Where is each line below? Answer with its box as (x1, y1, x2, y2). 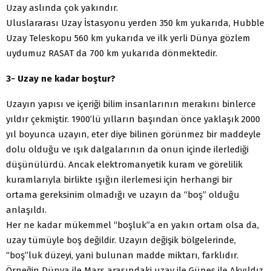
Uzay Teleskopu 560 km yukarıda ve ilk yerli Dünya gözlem (6, 32, 250, 44)
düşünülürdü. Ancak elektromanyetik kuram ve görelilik (6, 158, 243, 170)
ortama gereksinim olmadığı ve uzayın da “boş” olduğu (6, 189, 240, 200)
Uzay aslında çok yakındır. (6, 2, 118, 13)
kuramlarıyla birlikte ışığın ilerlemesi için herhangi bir (6, 174, 232, 185)
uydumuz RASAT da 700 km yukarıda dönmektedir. (6, 47, 217, 59)
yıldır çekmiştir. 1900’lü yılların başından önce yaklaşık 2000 (6, 113, 260, 125)
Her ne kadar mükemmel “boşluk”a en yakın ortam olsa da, (6, 219, 259, 230)
